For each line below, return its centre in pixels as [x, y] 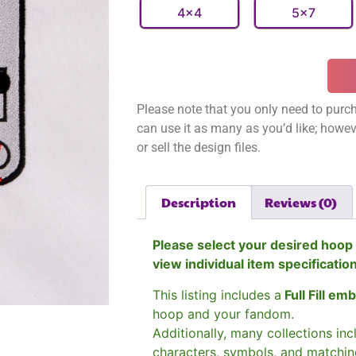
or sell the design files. [200, 148]
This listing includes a [217, 294]
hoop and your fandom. [223, 313]
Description [199, 202]
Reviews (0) [300, 202]
